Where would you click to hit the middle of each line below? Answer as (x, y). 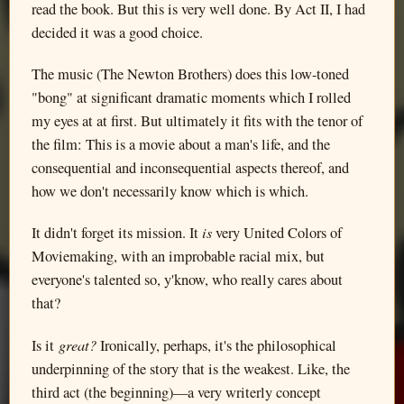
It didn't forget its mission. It (117, 233)
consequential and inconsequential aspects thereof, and (190, 167)
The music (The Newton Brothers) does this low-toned (190, 73)
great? (78, 345)
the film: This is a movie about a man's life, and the (181, 144)
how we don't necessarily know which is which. (170, 191)
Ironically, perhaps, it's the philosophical (216, 346)
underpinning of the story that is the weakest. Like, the (191, 369)
